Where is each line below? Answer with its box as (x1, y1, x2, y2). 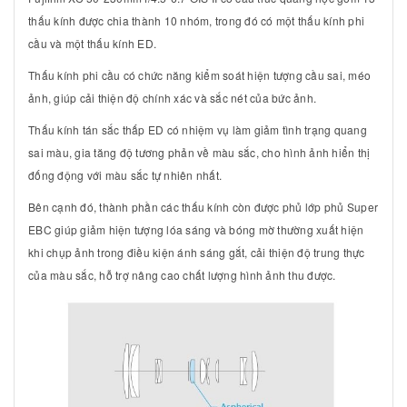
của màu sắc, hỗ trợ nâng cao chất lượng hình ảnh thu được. (28, 266, 336, 283)
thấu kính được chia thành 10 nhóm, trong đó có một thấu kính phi (28, 12, 364, 28)
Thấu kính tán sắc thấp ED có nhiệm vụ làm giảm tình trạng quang (28, 121, 367, 137)
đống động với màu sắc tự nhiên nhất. (28, 166, 222, 183)
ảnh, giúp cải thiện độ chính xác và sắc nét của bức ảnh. (28, 89, 316, 105)
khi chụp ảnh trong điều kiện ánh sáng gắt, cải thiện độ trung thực (28, 243, 365, 260)
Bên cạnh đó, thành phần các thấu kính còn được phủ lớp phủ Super (28, 198, 378, 214)
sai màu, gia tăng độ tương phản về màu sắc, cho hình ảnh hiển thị (28, 144, 371, 160)
